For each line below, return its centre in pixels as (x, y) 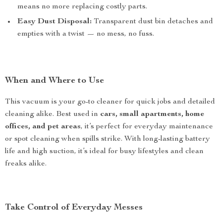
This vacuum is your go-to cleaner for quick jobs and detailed (110, 102)
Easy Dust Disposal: (55, 22)
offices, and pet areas (43, 127)
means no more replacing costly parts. (82, 7)
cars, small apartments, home (152, 114)
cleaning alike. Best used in (53, 114)
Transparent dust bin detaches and (152, 22)
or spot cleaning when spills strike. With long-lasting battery (108, 139)
